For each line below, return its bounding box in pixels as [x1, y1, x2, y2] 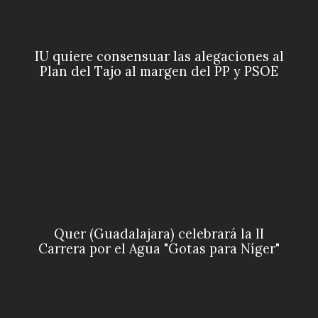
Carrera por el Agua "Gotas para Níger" [38, 241, 280, 258]
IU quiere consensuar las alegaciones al [34, 48, 284, 65]
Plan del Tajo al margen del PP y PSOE [40, 63, 278, 80]
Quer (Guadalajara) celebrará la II [54, 226, 264, 243]
